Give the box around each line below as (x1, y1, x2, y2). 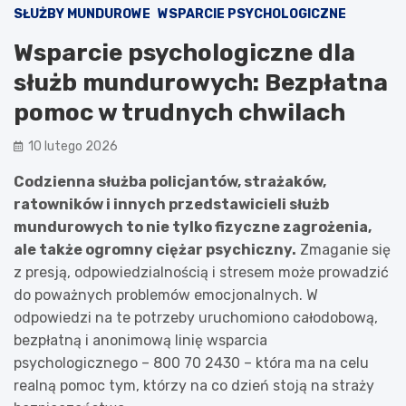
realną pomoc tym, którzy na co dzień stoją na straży (14, 376, 374, 394)
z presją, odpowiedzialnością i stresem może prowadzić (14, 263, 389, 281)
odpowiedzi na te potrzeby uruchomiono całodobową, (14, 308, 378, 326)
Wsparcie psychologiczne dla (14, 38, 355, 67)
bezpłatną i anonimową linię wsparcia (14, 331, 267, 349)
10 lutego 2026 (28, 138, 118, 154)
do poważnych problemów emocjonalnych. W (14, 285, 318, 304)
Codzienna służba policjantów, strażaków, (14, 172, 326, 190)
